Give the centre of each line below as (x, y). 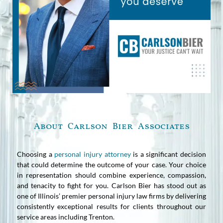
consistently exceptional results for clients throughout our (111, 206)
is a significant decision (168, 154)
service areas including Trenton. (66, 217)
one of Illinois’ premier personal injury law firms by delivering (111, 196)
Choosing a (36, 154)
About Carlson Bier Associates (111, 126)
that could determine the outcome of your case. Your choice (111, 164)
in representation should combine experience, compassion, (111, 175)
